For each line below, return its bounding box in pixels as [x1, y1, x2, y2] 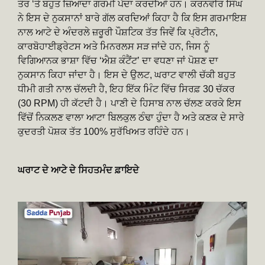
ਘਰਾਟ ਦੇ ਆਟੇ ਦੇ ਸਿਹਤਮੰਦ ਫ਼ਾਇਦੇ [18, 165, 139, 176]
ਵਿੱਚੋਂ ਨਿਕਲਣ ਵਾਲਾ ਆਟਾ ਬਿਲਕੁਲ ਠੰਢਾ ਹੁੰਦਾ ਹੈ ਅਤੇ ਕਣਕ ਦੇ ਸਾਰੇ [18, 112, 244, 123]
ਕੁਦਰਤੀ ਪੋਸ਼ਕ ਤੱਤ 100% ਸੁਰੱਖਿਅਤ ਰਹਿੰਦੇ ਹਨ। [18, 127, 190, 137]
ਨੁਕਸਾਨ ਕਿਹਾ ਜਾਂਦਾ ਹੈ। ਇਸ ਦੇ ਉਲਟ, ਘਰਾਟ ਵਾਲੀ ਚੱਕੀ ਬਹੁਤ [18, 70, 235, 80]
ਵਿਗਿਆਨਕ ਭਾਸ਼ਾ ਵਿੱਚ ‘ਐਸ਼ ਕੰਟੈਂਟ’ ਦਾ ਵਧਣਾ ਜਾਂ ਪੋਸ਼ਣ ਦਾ [18, 56, 218, 66]
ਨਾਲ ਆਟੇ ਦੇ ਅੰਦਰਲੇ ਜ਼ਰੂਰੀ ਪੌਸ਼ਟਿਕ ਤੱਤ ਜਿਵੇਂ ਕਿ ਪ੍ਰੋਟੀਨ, [18, 27, 218, 38]
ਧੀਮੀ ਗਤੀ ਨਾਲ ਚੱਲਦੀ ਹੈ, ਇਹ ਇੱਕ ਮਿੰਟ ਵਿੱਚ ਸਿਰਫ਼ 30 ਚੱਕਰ [18, 84, 235, 95]
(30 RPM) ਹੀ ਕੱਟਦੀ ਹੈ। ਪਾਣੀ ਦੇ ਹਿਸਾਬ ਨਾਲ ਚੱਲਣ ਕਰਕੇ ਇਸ [18, 98, 241, 109]
